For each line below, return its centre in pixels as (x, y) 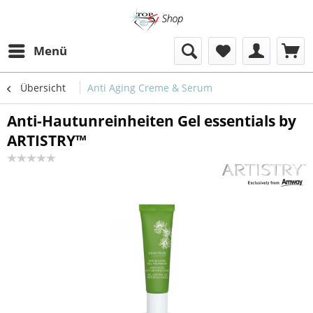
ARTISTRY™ (47, 140)
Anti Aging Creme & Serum (150, 87)
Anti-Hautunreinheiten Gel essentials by (152, 121)
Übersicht (43, 87)
